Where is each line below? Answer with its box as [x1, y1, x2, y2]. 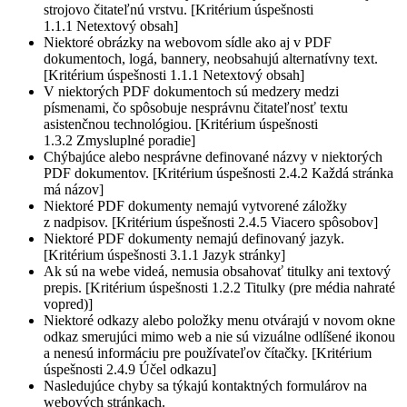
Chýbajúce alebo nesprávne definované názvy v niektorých [44, 149, 382, 165]
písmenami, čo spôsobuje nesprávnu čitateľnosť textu [44, 100, 348, 116]
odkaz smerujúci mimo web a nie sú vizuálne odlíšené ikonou [44, 329, 395, 345]
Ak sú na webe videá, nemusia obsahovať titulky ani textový [44, 263, 391, 280]
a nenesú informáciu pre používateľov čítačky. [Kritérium [44, 345, 372, 362]
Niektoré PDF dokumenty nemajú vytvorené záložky [44, 198, 347, 214]
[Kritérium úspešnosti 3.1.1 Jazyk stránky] [44, 247, 285, 263]
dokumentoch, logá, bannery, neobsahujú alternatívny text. [44, 51, 378, 67]
